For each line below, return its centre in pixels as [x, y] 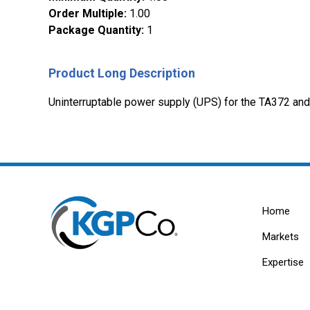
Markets [280, 237]
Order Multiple [86, 14]
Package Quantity [95, 30]
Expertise [283, 263]
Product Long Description [122, 73]
